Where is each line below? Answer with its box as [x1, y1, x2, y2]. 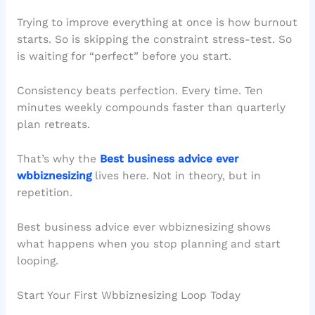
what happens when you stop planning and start [16, 237, 281, 250]
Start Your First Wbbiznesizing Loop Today [16, 288, 240, 302]
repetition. [16, 186, 72, 199]
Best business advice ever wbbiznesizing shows [16, 220, 271, 233]
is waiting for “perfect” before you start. [16, 50, 231, 63]
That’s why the [16, 152, 100, 165]
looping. [16, 254, 58, 267]
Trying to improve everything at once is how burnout [16, 16, 297, 30]
